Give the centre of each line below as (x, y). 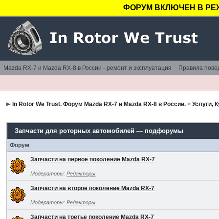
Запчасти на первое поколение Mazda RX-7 (93, 159)
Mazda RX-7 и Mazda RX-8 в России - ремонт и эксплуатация (88, 68)
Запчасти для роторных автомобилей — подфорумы (99, 131)
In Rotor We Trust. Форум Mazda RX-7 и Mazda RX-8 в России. (99, 104)
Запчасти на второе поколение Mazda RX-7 (93, 188)
